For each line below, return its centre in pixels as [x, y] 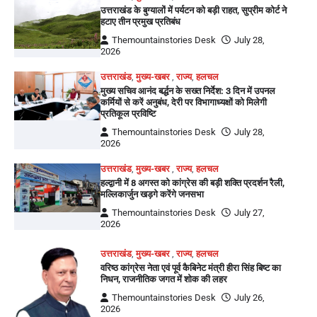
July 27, [250, 212]
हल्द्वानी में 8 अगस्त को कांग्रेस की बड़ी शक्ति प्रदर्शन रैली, [193, 183]
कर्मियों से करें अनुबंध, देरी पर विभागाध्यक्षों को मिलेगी [184, 102]
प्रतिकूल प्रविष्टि [128, 113]
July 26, [250, 297]
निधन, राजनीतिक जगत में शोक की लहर [164, 279]
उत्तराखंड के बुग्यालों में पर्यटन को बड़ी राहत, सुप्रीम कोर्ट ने [194, 10]
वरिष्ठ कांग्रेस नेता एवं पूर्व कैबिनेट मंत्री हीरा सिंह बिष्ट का [191, 267]
